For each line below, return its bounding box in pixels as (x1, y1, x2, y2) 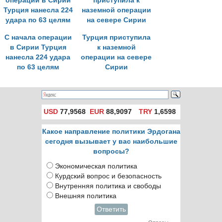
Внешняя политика (55, 192, 116, 200)
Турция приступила (82, 34, 151, 41)
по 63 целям (17, 63, 59, 71)
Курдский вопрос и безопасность (55, 172, 162, 180)
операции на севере (81, 54, 152, 61)
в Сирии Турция (9, 44, 66, 51)
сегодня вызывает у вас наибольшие (45, 138, 177, 145)
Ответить (96, 206, 126, 213)
